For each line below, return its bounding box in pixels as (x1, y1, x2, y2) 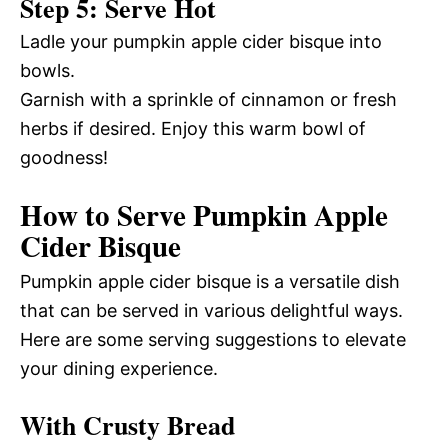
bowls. (20, 60, 75, 81)
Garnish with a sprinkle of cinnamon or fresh (20, 89, 397, 110)
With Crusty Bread (20, 406, 235, 444)
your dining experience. (20, 358, 218, 379)
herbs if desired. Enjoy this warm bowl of (20, 118, 366, 139)
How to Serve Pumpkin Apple (20, 194, 388, 236)
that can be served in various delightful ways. (20, 300, 403, 321)
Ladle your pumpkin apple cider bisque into (20, 31, 382, 52)
